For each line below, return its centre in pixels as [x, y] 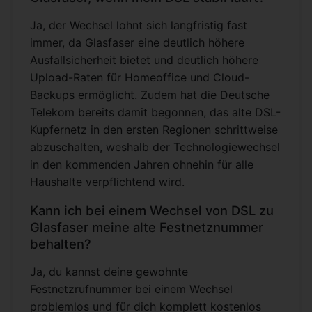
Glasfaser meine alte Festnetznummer [147, 227]
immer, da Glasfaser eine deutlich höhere [137, 43]
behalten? [61, 244]
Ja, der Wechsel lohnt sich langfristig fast [139, 25]
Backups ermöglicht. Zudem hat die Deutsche [150, 95]
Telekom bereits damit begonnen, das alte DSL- [155, 112]
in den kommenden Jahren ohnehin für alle [142, 165]
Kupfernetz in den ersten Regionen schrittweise [154, 130]
